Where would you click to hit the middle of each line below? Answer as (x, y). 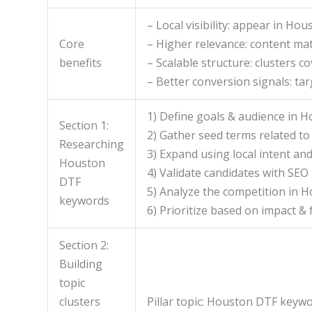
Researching (92, 144)
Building (81, 264)
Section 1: (84, 125)
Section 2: (84, 245)
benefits (80, 62)
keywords (84, 200)
